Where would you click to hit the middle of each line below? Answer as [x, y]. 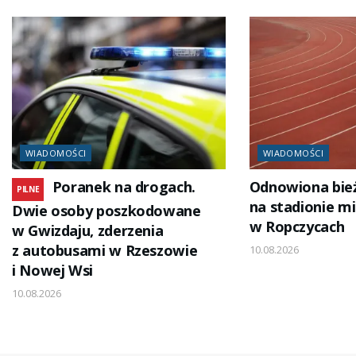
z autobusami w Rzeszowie [105, 251]
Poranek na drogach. [124, 187]
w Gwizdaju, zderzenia [88, 231]
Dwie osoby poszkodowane [106, 211]
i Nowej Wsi [52, 271]
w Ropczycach [297, 227]
